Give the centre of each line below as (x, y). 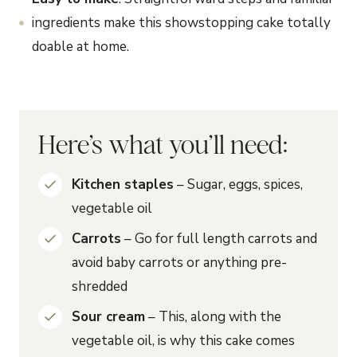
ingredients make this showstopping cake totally (181, 22)
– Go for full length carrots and (219, 239)
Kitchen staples (123, 184)
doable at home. (80, 46)
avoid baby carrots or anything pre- (179, 263)
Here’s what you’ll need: (163, 144)
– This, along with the (213, 317)
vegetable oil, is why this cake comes (183, 341)
